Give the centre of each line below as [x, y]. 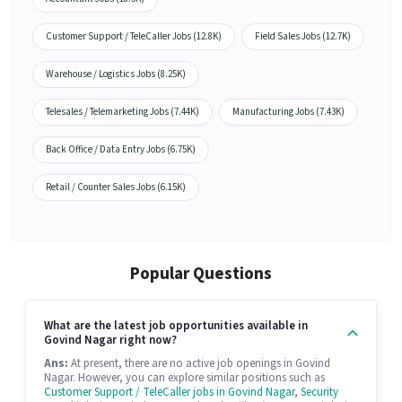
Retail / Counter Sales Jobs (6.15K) [116, 187]
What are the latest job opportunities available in [176, 325]
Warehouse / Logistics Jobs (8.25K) [116, 74]
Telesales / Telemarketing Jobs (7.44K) [122, 111]
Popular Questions [201, 274]
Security [319, 392]
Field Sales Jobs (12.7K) [303, 36]
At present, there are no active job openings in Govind [199, 363]
